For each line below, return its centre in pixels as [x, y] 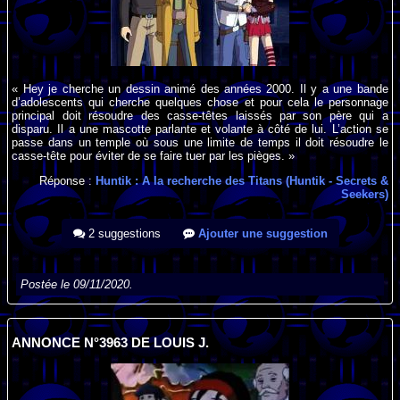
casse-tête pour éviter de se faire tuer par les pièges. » [154, 155]
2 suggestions [122, 234]
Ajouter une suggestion [261, 234]
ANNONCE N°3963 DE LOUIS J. [111, 343]
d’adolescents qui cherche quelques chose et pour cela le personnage [200, 102]
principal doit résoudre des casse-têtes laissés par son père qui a [200, 115]
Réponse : [67, 181]
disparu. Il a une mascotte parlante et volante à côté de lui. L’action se [200, 129]
